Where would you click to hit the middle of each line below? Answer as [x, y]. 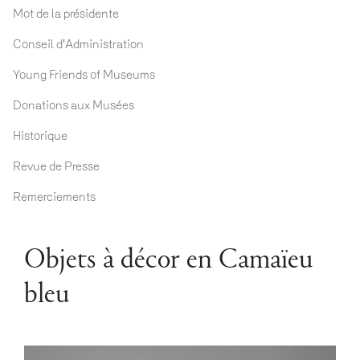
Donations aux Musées [74, 105]
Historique [40, 136]
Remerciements [54, 197]
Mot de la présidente [66, 14]
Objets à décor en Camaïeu [169, 261]
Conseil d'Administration [78, 44]
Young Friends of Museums [84, 75]
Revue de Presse [56, 166]
